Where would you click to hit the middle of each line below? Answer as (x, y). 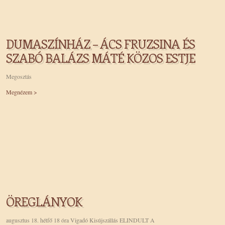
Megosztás (19, 76)
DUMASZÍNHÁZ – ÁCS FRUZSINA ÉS (100, 44)
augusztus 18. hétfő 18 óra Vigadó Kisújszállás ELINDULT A (80, 220)
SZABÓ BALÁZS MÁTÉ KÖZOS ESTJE (101, 58)
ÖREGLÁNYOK (44, 201)
